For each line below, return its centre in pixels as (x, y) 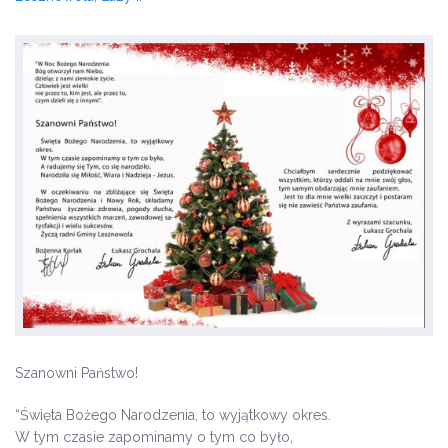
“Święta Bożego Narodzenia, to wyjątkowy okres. (173, 415)
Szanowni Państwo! (76, 373)
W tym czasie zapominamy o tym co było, (154, 437)
